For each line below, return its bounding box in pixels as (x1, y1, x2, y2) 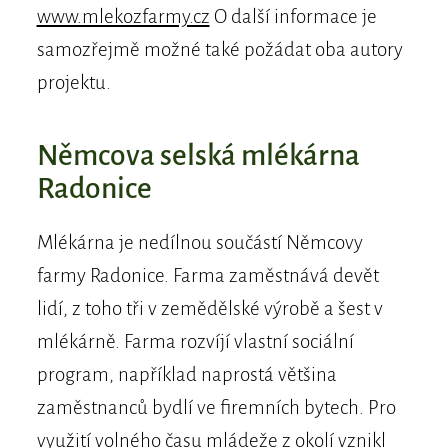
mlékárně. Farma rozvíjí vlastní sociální (36, 331, 354, 353)
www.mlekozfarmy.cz (36, 6, 210, 28)
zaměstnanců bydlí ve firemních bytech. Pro (36, 397, 396, 419)
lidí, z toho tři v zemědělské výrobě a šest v (36, 298, 383, 320)
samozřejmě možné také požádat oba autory (36, 39, 403, 61)
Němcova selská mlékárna (36, 140, 360, 172)
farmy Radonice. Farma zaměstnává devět (36, 265, 379, 287)
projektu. (36, 72, 111, 94)
